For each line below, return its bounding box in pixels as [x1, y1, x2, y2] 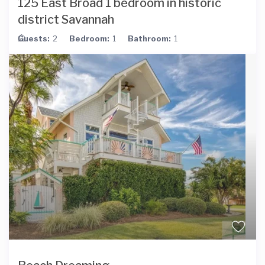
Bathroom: [128, 34, 172, 44]
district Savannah [18, 12, 115, 27]
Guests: [18, 34, 50, 44]
